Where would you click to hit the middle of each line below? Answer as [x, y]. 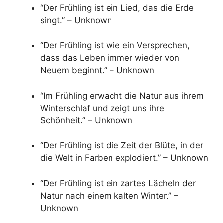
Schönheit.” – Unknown [86, 120]
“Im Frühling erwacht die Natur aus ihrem [122, 95]
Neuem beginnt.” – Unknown [97, 70]
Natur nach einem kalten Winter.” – [109, 195]
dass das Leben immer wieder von [110, 58]
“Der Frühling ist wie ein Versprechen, [115, 46]
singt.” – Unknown [76, 20]
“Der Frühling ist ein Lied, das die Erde [117, 8]
